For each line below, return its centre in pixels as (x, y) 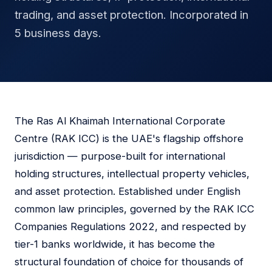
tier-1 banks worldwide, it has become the (115, 244)
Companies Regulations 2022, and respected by (130, 226)
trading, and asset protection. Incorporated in (131, 15)
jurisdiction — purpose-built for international (120, 156)
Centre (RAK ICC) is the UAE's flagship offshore (129, 138)
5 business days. (58, 33)
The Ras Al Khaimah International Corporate (120, 121)
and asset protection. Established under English (127, 191)
